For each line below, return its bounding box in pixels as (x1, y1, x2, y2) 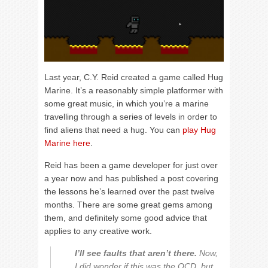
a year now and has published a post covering (44, 173, 218, 183)
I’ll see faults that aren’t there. (75, 248, 197, 258)
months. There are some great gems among (44, 199, 212, 209)
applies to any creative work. (44, 226, 152, 236)
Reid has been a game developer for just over (44, 160, 218, 170)
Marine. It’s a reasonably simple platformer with (44, 85, 223, 95)
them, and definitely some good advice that (44, 212, 207, 223)
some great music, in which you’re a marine (44, 98, 209, 108)
